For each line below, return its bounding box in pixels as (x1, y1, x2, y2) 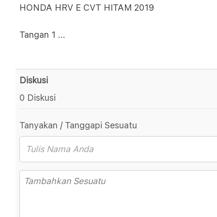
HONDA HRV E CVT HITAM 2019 (19, 2, 154, 13)
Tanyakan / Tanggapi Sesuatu (19, 120, 137, 130)
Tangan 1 (19, 30, 58, 40)
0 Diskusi (19, 93, 56, 103)
